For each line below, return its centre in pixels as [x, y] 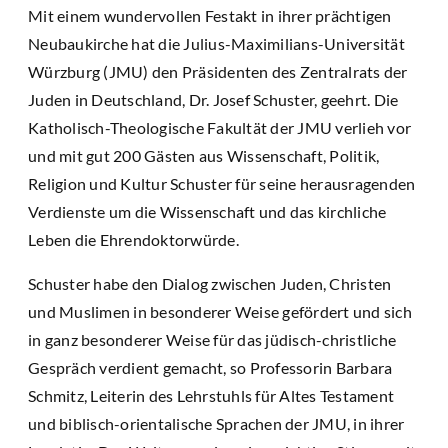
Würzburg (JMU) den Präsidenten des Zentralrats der [218, 72]
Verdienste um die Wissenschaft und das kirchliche [207, 212]
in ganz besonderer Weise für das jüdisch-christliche [212, 340]
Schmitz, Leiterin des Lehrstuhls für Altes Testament [211, 396]
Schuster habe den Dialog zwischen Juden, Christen [210, 284]
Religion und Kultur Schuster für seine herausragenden [222, 184]
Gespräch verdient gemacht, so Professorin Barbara [210, 368]
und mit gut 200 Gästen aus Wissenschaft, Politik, [204, 156]
